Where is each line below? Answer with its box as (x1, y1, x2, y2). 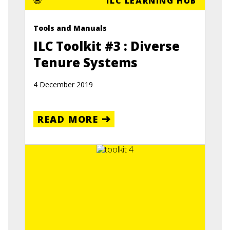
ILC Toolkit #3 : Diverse (33, 37, 180, 55)
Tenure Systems (33, 54, 138, 71)
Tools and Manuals (33, 23, 107, 33)
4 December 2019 (33, 80, 93, 90)
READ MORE (37, 113, 99, 126)
